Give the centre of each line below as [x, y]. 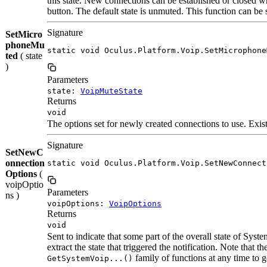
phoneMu [25, 45]
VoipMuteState [111, 91]
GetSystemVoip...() [90, 258]
